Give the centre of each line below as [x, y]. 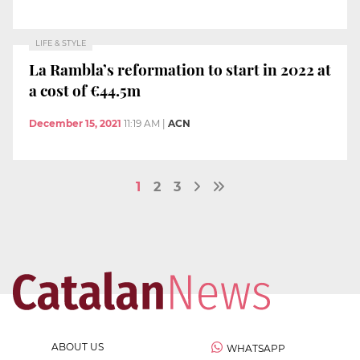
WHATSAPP [256, 349]
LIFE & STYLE [61, 43]
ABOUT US [78, 347]
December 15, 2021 [75, 124]
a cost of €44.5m [85, 90]
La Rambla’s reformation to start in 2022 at [180, 69]
